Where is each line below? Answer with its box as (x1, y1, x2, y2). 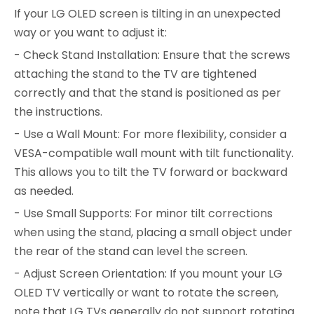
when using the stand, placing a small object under (14, 224, 292, 240)
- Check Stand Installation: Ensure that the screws (14, 46, 290, 63)
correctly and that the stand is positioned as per (14, 84, 281, 101)
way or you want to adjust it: (14, 24, 167, 41)
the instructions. (14, 103, 102, 120)
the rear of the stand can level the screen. (14, 243, 247, 259)
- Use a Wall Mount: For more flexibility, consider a (14, 125, 287, 142)
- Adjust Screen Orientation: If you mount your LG (14, 265, 282, 282)
